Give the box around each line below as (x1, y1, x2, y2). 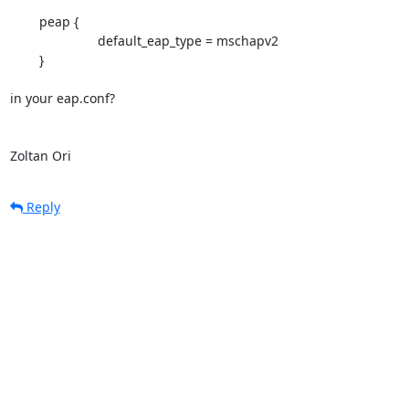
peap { (9, 12, 39, 30)
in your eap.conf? (9, 89, 115, 107)
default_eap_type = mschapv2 (9, 31, 98, 49)
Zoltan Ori (9, 146, 71, 164)
